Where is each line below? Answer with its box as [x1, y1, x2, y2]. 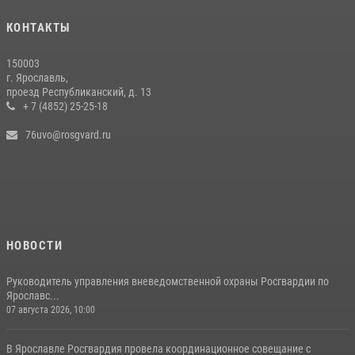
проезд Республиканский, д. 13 [6, 85, 151, 98]
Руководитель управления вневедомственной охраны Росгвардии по [6, 274, 329, 288]
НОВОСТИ [6, 238, 63, 253]
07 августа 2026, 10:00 [6, 303, 95, 315]
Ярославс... [6, 288, 59, 302]
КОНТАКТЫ [6, 20, 71, 35]
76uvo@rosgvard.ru [25, 128, 111, 141]
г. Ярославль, [6, 71, 68, 84]
